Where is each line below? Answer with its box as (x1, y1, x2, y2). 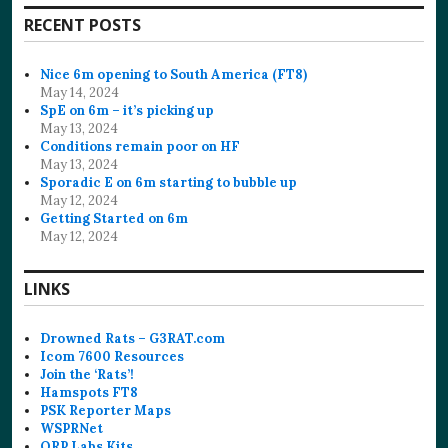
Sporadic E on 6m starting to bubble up (40, 173, 298, 191)
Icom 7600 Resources (40, 347, 185, 365)
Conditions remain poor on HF (40, 137, 241, 155)
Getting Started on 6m (40, 209, 189, 227)
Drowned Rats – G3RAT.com (40, 329, 226, 347)
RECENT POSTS (24, 13, 141, 36)
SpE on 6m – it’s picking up (40, 101, 215, 119)
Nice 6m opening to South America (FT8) (40, 65, 308, 83)
